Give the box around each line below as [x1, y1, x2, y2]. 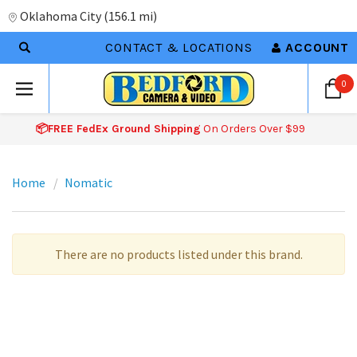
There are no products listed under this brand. [54, 246, 303, 262]
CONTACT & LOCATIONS [105, 40, 253, 55]
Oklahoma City [20, 8, 101, 24]
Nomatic [65, 175, 112, 190]
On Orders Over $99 [200, 122, 305, 135]
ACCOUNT [285, 40, 349, 55]
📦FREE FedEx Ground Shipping [35, 122, 201, 135]
